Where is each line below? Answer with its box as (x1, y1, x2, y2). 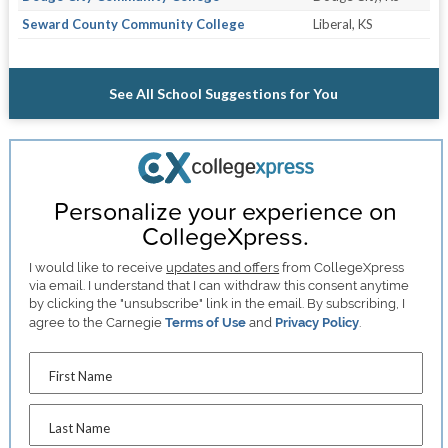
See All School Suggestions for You (109, 85, 339, 103)
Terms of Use (165, 314, 247, 330)
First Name (49, 367, 113, 384)
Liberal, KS (312, 16, 373, 33)
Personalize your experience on (54, 192, 398, 228)
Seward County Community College (21, 16, 245, 33)
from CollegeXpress (279, 259, 405, 275)
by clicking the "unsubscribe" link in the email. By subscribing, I (29, 295, 406, 311)
